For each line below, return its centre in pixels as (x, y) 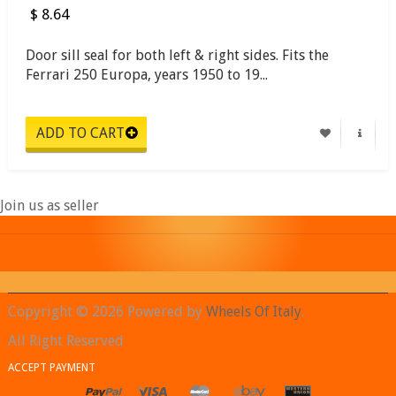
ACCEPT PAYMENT (52, 367)
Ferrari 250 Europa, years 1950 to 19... (147, 74)
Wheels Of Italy (254, 311)
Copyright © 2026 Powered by (107, 311)
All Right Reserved (66, 340)
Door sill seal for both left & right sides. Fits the (177, 55)
